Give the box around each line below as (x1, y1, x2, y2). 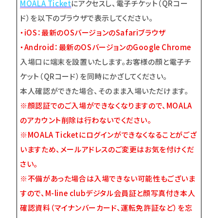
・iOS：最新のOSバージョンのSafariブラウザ (20, 27, 166, 38)
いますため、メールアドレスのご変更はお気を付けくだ (20, 144, 195, 155)
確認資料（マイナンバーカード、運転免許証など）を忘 (20, 202, 193, 213)
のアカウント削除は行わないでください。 (20, 115, 152, 126)
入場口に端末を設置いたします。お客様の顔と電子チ (20, 56, 192, 67)
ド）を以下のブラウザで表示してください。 (20, 13, 153, 23)
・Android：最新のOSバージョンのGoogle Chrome (20, 42, 191, 53)
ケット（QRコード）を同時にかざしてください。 (20, 71, 167, 82)
